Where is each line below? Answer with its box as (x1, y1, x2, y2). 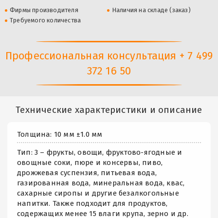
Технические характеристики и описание (16, 104, 202, 115)
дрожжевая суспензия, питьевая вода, (17, 168, 157, 177)
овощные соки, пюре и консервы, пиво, (17, 158, 163, 167)
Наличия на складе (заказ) (111, 6, 191, 14)
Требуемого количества (10, 16, 81, 24)
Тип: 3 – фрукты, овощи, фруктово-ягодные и (17, 147, 182, 157)
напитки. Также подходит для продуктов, (17, 199, 168, 208)
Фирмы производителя (10, 6, 78, 14)
